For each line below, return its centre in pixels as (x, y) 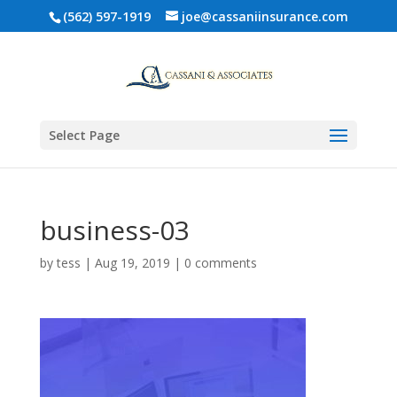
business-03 (114, 230)
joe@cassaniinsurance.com (265, 16)
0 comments (220, 263)
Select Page (84, 135)
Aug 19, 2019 (132, 263)
